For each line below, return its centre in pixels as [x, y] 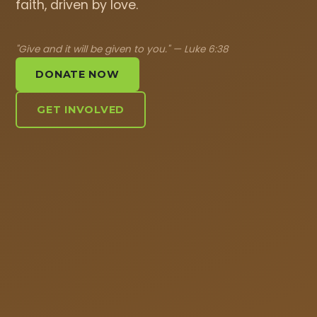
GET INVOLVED [81, 110]
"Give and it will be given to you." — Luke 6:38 [122, 50]
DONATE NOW [77, 75]
